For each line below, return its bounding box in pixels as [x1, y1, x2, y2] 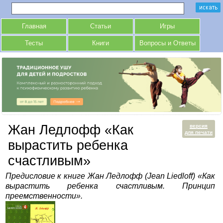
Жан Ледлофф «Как [7, 122, 133, 138]
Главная [21, 23, 46, 30]
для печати [185, 129, 213, 135]
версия [190, 123, 208, 129]
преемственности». [5, 192, 83, 201]
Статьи [90, 23, 111, 30]
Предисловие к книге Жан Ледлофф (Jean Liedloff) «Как [5, 172, 216, 181]
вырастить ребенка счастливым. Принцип [5, 182, 216, 191]
